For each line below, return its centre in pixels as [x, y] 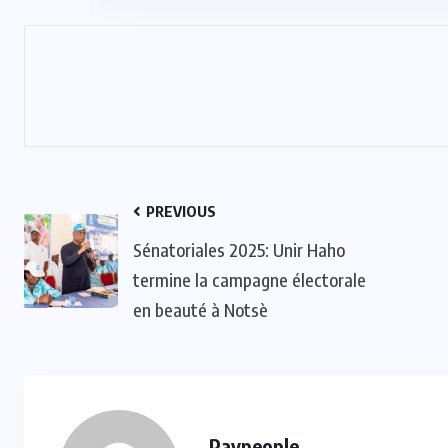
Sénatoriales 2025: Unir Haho [239, 249]
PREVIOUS [179, 210]
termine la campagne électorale [249, 279]
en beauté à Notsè [200, 309]
